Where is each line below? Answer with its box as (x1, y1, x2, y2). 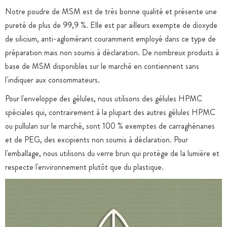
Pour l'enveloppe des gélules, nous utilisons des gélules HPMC (5, 93, 202, 104)
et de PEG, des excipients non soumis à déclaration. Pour (5, 134, 188, 145)
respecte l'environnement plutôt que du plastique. (5, 161, 164, 173)
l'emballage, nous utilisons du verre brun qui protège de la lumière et (5, 147, 219, 159)
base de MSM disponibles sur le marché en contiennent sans (5, 60, 199, 72)
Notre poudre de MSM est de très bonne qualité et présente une (5, 6, 217, 17)
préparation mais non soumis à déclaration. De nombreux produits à (5, 47, 219, 58)
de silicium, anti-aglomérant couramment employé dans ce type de (5, 33, 216, 45)
